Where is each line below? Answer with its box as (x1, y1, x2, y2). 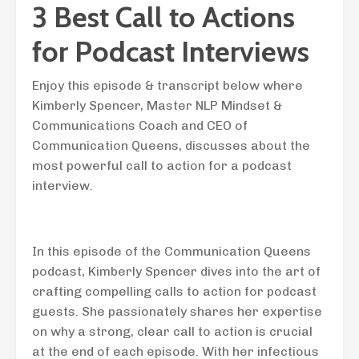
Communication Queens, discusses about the (32, 138, 310, 153)
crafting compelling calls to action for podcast (32, 284, 317, 299)
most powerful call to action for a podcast (32, 158, 292, 173)
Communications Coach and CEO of (32, 118, 248, 133)
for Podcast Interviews (32, 34, 309, 69)
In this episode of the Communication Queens (32, 244, 311, 259)
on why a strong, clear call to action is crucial (32, 324, 313, 339)
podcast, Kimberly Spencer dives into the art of (32, 264, 321, 279)
